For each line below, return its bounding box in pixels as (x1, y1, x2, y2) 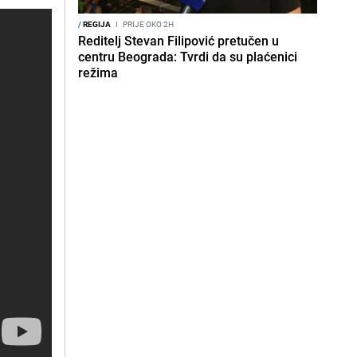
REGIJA (81, 18, 111, 29)
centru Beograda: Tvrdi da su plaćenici (78, 48, 297, 65)
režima (78, 64, 118, 81)
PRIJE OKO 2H (121, 18, 174, 29)
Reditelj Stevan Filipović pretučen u (78, 32, 279, 49)
